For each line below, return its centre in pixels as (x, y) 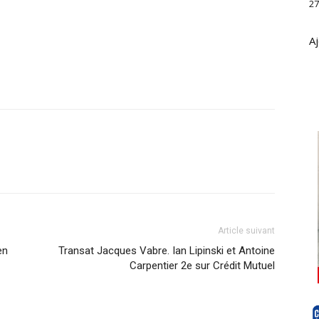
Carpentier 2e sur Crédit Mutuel (202, 266)
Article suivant (246, 231)
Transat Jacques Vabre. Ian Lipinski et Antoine (167, 251)
